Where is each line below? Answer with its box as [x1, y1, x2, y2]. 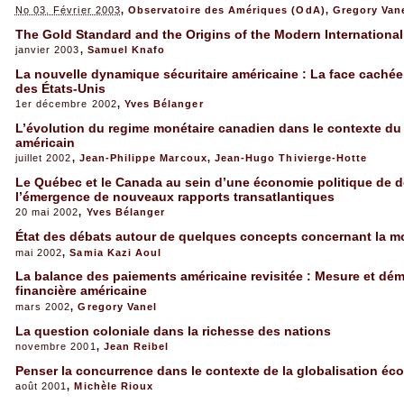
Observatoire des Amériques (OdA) [128, 4, 326, 15]
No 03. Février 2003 [14, 4, 121, 15]
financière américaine [14, 283, 147, 298]
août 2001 [14, 381, 68, 392]
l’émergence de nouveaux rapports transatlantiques [14, 189, 335, 205]
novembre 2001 [14, 340, 96, 352]
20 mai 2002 [14, 207, 79, 218]
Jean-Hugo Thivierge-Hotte [214, 152, 368, 164]
